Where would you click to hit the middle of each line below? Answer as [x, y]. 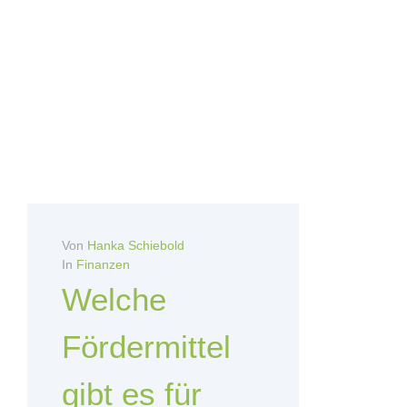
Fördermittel [146, 347]
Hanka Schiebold [136, 246]
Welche [114, 300]
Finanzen [103, 265]
